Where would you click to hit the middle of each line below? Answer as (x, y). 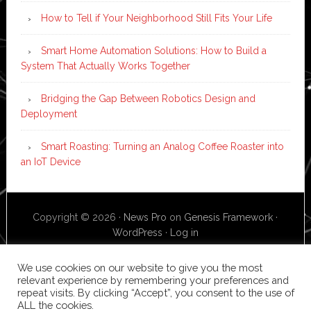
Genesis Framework (229, 217)
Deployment (49, 114)
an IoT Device (50, 161)
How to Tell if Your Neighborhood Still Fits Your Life (156, 18)
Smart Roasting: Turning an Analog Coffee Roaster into (162, 146)
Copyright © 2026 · (78, 217)
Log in (184, 232)
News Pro (145, 217)
